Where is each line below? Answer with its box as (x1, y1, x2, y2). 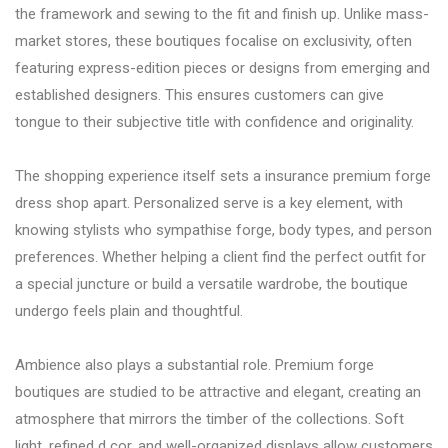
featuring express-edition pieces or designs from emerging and (15, 58, 430, 77)
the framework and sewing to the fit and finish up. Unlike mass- (15, 4, 429, 23)
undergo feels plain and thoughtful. (15, 301, 243, 320)
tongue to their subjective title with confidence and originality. (15, 112, 414, 131)
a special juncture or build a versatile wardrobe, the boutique (15, 274, 408, 293)
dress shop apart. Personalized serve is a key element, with (15, 193, 403, 212)
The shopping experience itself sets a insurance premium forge (15, 166, 431, 185)
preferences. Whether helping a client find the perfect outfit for (15, 247, 426, 266)
